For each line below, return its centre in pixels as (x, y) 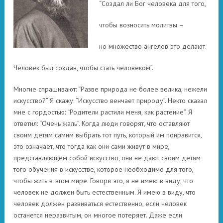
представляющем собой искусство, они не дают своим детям (107, 158)
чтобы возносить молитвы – (141, 25)
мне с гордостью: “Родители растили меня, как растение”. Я (103, 112)
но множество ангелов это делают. (153, 46)
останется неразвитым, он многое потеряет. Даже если (98, 215)
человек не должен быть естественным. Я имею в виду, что (105, 192)
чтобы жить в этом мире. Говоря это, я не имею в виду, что (103, 181)
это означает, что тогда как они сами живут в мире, (91, 146)
